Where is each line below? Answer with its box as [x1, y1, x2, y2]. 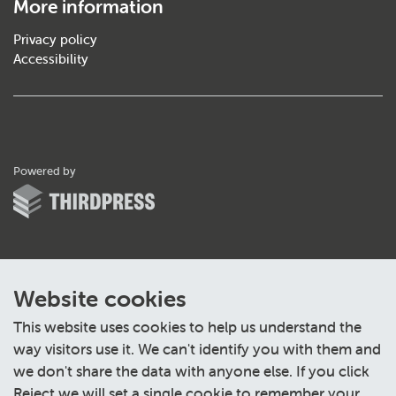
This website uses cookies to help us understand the [13, 317, 362, 337]
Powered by [13, 164, 76, 179]
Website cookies [13, 285, 187, 313]
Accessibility [13, 50, 88, 67]
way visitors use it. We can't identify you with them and [13, 339, 381, 359]
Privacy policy [13, 31, 97, 48]
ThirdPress [75, 163, 132, 178]
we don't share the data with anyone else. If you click [13, 362, 369, 381]
